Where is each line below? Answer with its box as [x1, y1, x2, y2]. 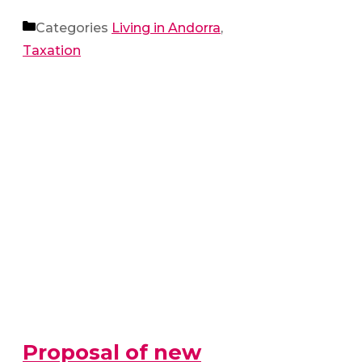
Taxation [23, 43, 81, 59]
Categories [36, 20, 112, 36]
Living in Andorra [112, 20, 221, 36]
